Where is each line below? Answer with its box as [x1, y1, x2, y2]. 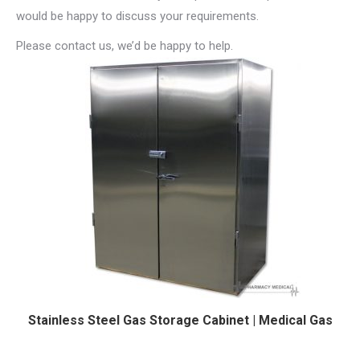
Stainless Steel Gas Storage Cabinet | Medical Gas [27, 313, 333, 329]
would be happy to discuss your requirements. [16, 9, 259, 24]
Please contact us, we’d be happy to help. [16, 39, 233, 54]
